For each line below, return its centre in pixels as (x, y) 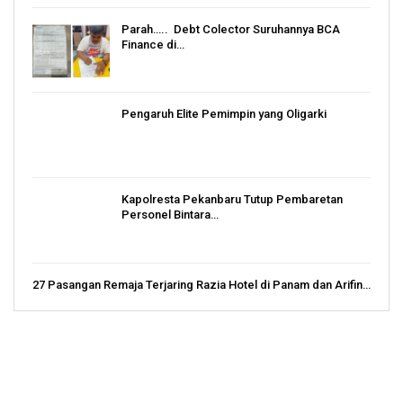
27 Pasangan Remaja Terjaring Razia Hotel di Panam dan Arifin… (201, 284)
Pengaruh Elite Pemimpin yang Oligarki (224, 114)
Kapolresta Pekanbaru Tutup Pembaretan (232, 200)
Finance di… (153, 44)
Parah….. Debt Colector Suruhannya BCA (231, 29)
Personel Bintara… (170, 215)
